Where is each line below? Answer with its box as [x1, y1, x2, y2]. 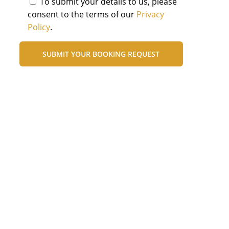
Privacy [136, 9, 164, 20]
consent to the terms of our [27, 9, 136, 20]
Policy [27, 21, 50, 33]
